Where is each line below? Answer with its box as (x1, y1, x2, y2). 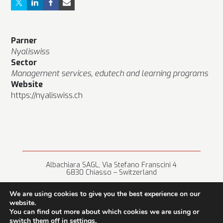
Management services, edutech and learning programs (11, 68, 209, 79)
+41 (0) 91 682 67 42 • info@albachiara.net (43, 182, 180, 192)
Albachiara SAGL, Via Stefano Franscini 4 (46, 160, 177, 170)
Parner (11, 35, 37, 46)
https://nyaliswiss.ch (11, 90, 83, 101)
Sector (11, 57, 37, 68)
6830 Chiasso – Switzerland (66, 167, 157, 177)
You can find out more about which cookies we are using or (9, 207, 199, 217)
